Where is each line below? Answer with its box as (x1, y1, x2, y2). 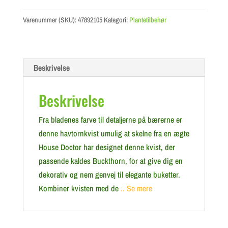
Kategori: (103, 15, 129, 24)
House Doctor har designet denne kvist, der (38, 141, 175, 153)
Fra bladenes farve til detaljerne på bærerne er (38, 114, 182, 125)
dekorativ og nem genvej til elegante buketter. (38, 169, 180, 180)
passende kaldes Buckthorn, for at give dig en (38, 155, 183, 166)
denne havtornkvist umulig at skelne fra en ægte (38, 128, 189, 139)
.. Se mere (118, 183, 152, 194)
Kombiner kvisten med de (38, 183, 119, 194)
